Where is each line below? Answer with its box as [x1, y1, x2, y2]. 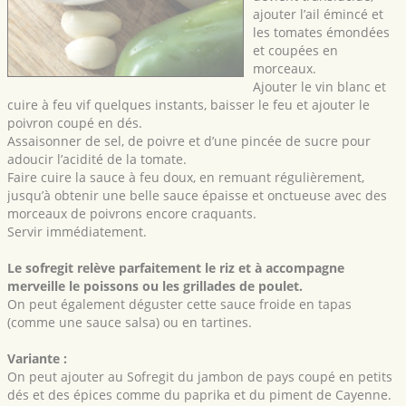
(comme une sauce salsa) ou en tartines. [7, 314, 252, 332]
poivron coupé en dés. [7, 114, 142, 132]
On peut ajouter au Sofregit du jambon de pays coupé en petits [7, 368, 392, 386]
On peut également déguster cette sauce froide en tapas [7, 295, 352, 314]
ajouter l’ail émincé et [253, 5, 384, 24]
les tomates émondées [253, 24, 391, 42]
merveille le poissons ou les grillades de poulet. [7, 277, 303, 295]
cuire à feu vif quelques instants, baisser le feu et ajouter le [7, 96, 370, 114]
